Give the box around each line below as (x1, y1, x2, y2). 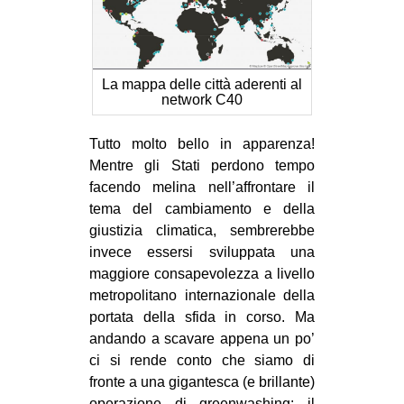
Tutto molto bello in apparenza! (89, 136, 315, 152)
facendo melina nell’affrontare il (89, 179, 315, 196)
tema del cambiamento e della (89, 201, 315, 217)
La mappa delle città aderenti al (102, 77, 302, 93)
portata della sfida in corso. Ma (89, 309, 315, 326)
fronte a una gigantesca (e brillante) (89, 374, 315, 390)
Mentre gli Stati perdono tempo (89, 158, 315, 174)
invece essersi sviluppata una (89, 244, 315, 261)
